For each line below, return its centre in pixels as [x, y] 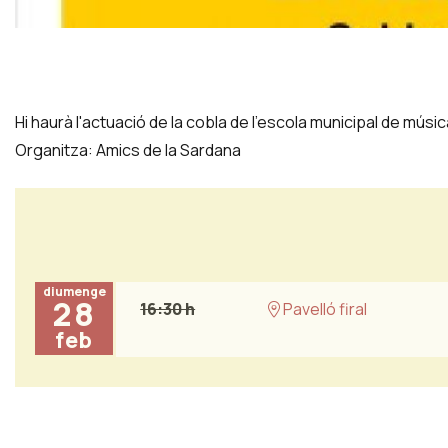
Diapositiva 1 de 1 [74, 41]
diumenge [74, 292]
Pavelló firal [324, 309]
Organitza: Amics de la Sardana [128, 150]
